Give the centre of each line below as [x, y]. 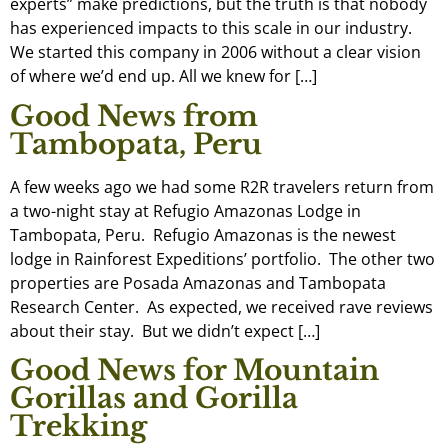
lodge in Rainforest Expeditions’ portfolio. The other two [222, 258]
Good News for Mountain [194, 371]
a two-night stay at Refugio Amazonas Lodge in [185, 210]
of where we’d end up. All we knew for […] [163, 76]
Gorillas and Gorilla [154, 399]
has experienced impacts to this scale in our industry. [211, 28]
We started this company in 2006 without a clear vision [215, 52]
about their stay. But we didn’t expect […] [165, 330]
